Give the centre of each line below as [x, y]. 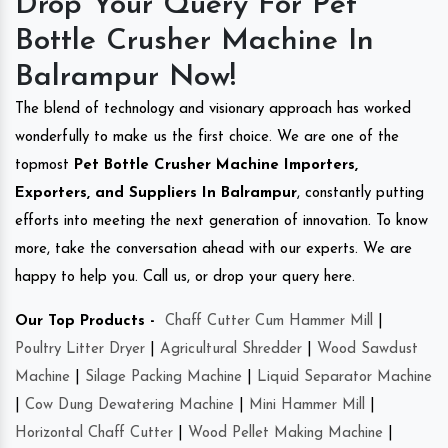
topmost [42, 166]
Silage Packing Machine [163, 378]
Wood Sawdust [367, 350]
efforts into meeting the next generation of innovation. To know [221, 222]
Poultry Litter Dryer [80, 350]
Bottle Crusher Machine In [194, 42]
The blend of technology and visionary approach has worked [213, 110]
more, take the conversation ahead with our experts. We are [213, 250]
